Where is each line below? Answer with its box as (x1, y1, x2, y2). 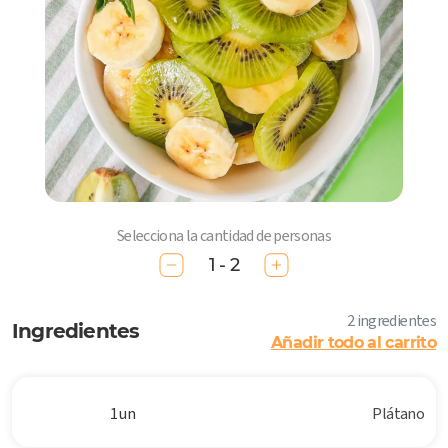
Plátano (372, 403, 424, 425)
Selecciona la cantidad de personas (116, 225, 332, 246)
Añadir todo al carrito (271, 333, 436, 353)
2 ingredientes (346, 310, 436, 332)
